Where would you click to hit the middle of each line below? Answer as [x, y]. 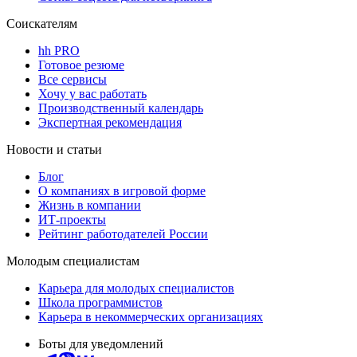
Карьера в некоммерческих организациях [151, 316]
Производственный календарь [121, 108]
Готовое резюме [81, 65]
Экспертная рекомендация [110, 122]
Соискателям [42, 23]
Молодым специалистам [73, 261]
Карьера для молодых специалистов [136, 288]
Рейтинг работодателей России [123, 233]
